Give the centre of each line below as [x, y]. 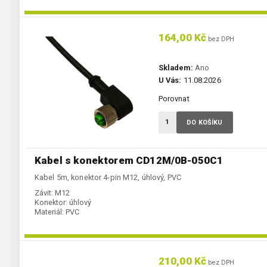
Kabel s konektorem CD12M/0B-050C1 [129, 161]
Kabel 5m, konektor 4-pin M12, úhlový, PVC [108, 178]
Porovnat [174, 99]
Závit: [44, 193]
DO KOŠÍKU [205, 123]
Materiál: [49, 212]
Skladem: [176, 68]
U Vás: [170, 80]
